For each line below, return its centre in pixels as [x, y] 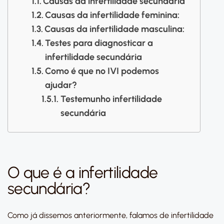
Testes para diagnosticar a [99, 43]
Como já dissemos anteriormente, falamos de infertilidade [110, 215]
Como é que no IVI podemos [102, 71]
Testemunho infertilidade [111, 99]
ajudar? [61, 85]
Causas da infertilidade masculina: [115, 29]
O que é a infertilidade [83, 172]
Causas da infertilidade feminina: [112, 15]
